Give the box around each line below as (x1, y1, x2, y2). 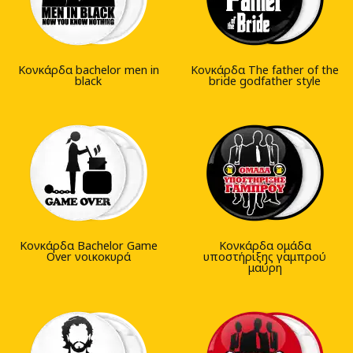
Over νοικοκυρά (46, 249, 131, 265)
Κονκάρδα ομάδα (218, 238, 311, 254)
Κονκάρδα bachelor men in (17, 62, 159, 78)
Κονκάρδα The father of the (191, 62, 339, 78)
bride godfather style (209, 73, 321, 89)
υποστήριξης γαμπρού (203, 249, 326, 265)
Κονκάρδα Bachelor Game (19, 238, 158, 254)
